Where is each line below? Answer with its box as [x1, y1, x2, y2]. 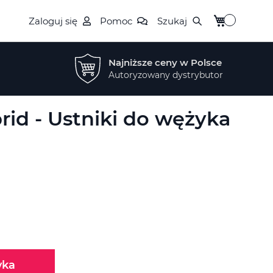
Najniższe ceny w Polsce [108, 57, 222, 68]
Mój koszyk [213, 12, 260, 24]
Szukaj [157, 15, 187, 27]
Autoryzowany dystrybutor [108, 69, 223, 80]
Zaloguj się [29, 15, 77, 27]
